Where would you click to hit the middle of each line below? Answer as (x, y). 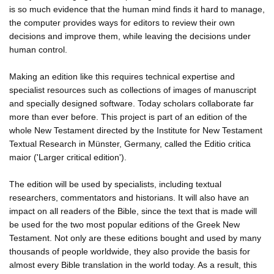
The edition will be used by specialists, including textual (115, 184)
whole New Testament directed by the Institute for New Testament (136, 130)
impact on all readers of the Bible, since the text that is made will (133, 211)
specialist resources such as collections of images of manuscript (133, 90)
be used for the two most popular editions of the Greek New (124, 224)
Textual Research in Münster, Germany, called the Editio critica (130, 143)
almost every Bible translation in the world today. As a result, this (133, 265)
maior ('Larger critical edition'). (68, 157)
